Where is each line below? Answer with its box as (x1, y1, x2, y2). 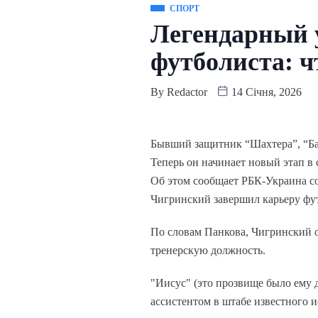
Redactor (167, 86, 207, 99)
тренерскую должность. (150, 244, 265, 257)
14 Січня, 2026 (229, 86, 302, 99)
